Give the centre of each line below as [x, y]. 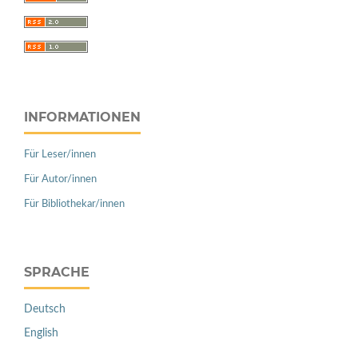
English [41, 334]
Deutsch [45, 310]
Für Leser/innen [60, 155]
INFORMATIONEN [82, 117]
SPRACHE [57, 272]
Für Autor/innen [60, 180]
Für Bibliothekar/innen [74, 205]
